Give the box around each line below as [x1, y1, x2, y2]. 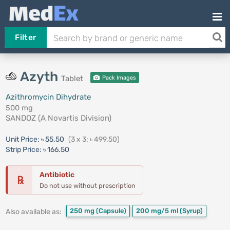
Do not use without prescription [39, 182, 136, 189]
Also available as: [5, 207, 62, 216]
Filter [15, 33, 36, 42]
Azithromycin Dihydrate [5, 92, 91, 102]
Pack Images [100, 74, 136, 81]
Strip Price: [5, 145, 42, 154]
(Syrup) [179, 207, 203, 215]
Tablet [61, 74, 83, 83]
